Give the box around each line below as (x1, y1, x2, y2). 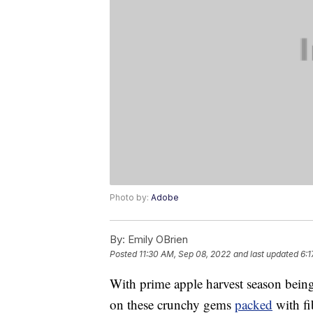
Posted (110, 249, 139, 260)
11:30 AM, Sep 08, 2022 (139, 249, 231, 260)
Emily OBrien (125, 233, 188, 247)
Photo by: (110, 192, 151, 203)
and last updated (233, 249, 298, 260)
